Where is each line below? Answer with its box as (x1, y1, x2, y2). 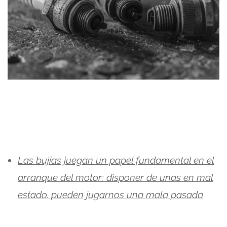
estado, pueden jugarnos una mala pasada (18, 188, 203, 200)
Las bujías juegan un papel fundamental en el (18, 154, 214, 166)
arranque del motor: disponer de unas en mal (18, 171, 213, 183)
